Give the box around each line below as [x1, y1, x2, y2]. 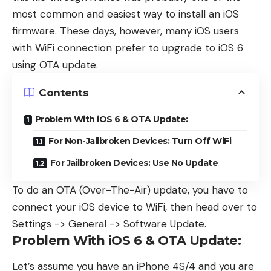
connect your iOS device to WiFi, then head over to [12, 200, 257, 214]
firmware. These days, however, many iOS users [12, 24, 239, 38]
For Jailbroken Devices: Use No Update [50, 157, 218, 168]
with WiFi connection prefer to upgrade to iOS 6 [12, 41, 243, 54]
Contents [39, 86, 88, 99]
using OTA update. [12, 58, 98, 71]
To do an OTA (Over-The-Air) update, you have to [12, 183, 248, 197]
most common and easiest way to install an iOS [12, 7, 239, 21]
